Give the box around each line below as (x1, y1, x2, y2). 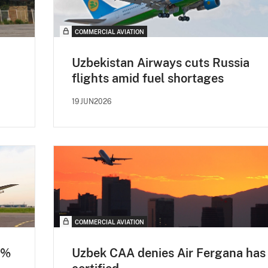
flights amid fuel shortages (72, 71, 224, 86)
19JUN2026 (72, 97, 112, 106)
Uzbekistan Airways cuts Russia (72, 55, 249, 70)
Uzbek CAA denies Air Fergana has (72, 245, 266, 260)
